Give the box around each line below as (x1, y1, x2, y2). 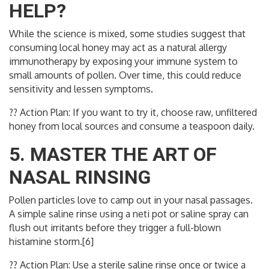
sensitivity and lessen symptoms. (9, 83, 153, 95)
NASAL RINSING (9, 166, 151, 189)
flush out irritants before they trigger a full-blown (9, 222, 221, 234)
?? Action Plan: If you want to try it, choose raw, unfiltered (9, 106, 257, 119)
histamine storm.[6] (9, 235, 94, 248)
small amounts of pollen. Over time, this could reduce (9, 69, 241, 82)
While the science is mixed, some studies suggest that (9, 28, 246, 40)
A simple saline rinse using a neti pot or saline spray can (9, 208, 249, 220)
